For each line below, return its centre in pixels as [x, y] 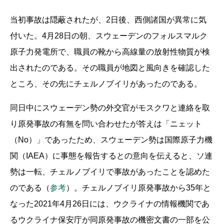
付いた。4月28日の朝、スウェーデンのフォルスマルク [109, 35]
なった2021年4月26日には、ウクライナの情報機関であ [110, 203]
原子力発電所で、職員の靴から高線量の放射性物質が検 [110, 51]
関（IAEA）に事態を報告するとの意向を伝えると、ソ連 [111, 155]
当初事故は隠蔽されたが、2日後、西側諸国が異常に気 [108, 19]
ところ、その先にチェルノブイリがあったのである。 [106, 83]
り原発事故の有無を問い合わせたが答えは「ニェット [106, 123]
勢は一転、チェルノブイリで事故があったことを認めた [110, 171]
